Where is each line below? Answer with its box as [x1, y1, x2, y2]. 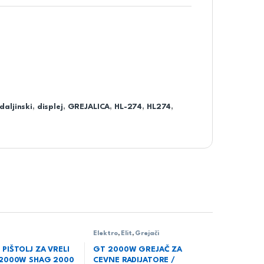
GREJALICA [67, 103, 110, 111]
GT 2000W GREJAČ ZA [93, 246, 182, 254]
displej [37, 103, 63, 111]
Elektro [93, 230, 118, 237]
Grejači [135, 230, 159, 237]
